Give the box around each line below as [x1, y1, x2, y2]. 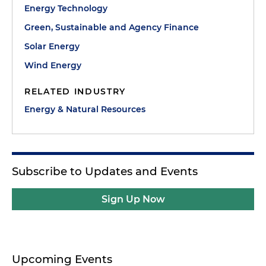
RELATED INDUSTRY [24, 86, 126, 97]
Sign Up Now [101, 194, 165, 205]
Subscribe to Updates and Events [12, 164, 198, 179]
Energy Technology [24, 3, 107, 14]
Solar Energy [24, 41, 80, 52]
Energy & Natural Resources [24, 104, 145, 115]
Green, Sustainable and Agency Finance [24, 22, 199, 33]
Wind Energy [24, 60, 81, 71]
